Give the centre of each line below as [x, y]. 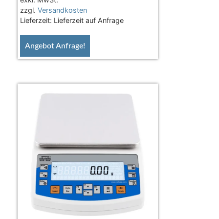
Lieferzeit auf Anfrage [88, 21]
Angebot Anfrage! [55, 46]
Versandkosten [62, 10]
